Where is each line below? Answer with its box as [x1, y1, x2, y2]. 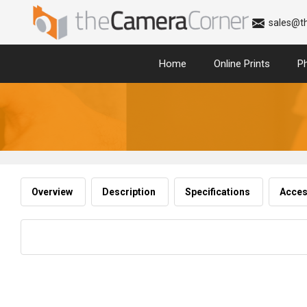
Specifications [185, 186, 252, 197]
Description [102, 186, 158, 197]
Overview [32, 186, 75, 197]
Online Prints [214, 58, 271, 70]
